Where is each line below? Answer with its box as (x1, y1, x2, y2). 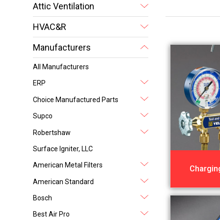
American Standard (33, 177, 94, 186)
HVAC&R (33, 21, 67, 32)
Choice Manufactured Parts (33, 95, 119, 104)
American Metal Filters (33, 161, 103, 169)
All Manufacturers (33, 62, 89, 71)
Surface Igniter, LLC (33, 144, 93, 153)
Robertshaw (33, 128, 71, 137)
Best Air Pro (33, 210, 70, 219)
